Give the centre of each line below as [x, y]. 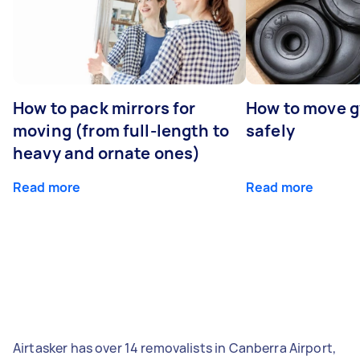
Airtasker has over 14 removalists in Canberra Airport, [175, 348]
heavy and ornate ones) [107, 153]
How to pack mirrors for [104, 108]
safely [270, 130]
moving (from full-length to [121, 130]
